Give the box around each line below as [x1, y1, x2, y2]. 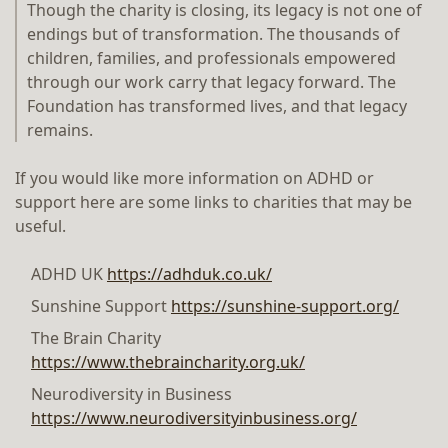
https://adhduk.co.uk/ [107, 263, 272, 285]
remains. [27, 119, 93, 141]
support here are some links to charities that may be [15, 191, 412, 213]
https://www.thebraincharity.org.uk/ [31, 351, 305, 373]
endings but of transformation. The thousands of [27, 23, 400, 45]
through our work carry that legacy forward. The [27, 71, 396, 93]
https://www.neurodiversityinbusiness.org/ [31, 407, 357, 429]
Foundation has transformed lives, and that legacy [27, 95, 407, 117]
